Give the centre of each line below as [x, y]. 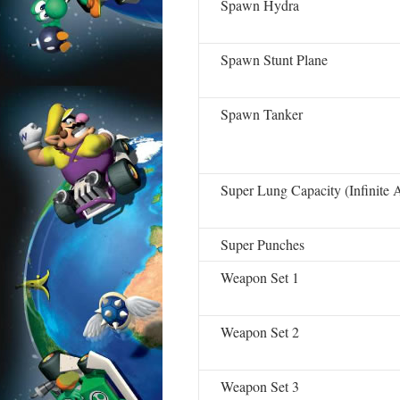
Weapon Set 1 [260, 277]
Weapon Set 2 [260, 332]
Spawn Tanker [262, 114]
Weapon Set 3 [260, 386]
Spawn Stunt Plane [274, 59]
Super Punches [262, 244]
